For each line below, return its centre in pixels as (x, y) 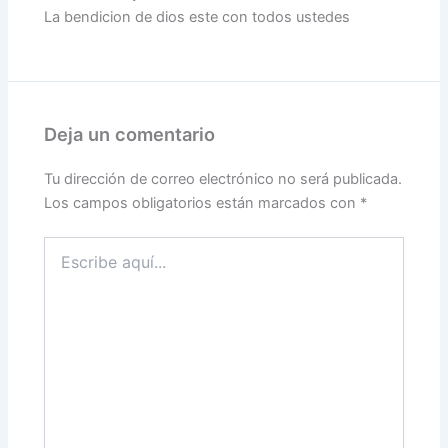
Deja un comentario (130, 133)
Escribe (68, 245)
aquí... (63, 265)
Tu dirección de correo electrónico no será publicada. (223, 178)
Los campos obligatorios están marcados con (202, 202)
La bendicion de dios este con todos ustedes (197, 16)
